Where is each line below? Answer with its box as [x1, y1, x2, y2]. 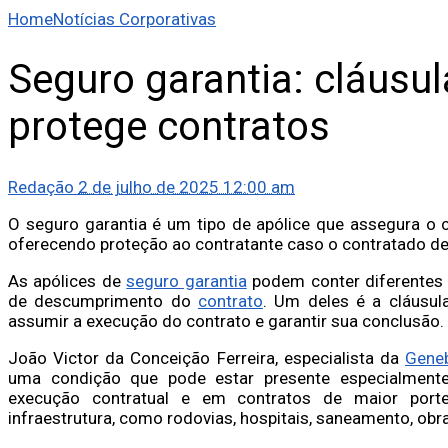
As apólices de [8, 270, 127, 291]
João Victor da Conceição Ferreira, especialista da [8, 347, 405, 368]
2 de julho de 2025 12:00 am [78, 176, 295, 197]
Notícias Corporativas [53, 9, 216, 30]
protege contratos [8, 103, 330, 151]
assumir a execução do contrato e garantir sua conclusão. [8, 310, 444, 331]
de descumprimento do [8, 290, 198, 311]
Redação [8, 176, 74, 197]
